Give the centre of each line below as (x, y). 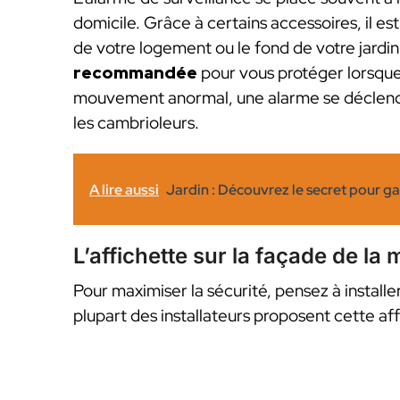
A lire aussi (124, 189)
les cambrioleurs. (136, 123)
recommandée (137, 73)
